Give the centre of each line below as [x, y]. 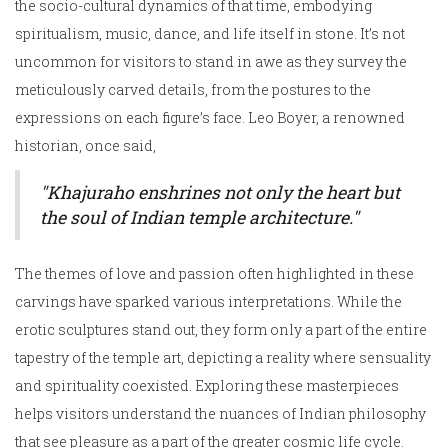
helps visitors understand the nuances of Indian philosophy [220, 414]
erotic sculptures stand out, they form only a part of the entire [221, 330]
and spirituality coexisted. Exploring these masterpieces [207, 386]
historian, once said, [85, 146]
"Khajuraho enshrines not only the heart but [220, 193]
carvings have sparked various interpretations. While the [208, 302]
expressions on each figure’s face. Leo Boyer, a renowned [210, 118]
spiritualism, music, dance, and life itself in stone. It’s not [210, 34]
